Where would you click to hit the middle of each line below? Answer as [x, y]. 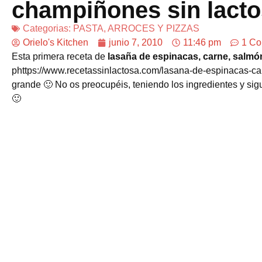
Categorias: [48, 28]
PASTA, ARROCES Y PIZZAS [136, 28]
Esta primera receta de [60, 56]
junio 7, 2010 [136, 42]
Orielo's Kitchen [56, 42]
